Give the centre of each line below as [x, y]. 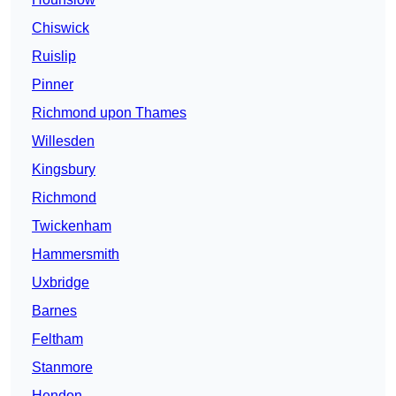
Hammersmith [76, 254]
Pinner [53, 84]
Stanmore [62, 367]
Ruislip [54, 56]
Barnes [54, 310]
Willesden [63, 141]
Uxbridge [61, 282]
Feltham [57, 339]
